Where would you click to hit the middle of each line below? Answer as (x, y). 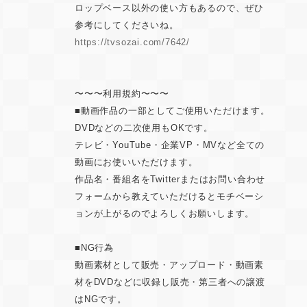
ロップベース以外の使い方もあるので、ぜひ (170, 8)
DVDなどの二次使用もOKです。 (144, 128)
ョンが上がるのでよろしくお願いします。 (165, 214)
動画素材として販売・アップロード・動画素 (170, 265)
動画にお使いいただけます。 (136, 162)
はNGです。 (101, 299)
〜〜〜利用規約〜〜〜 (122, 94)
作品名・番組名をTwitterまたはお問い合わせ (170, 180)
